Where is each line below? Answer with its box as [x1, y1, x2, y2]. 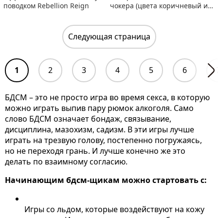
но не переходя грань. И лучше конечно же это [5, 145, 185, 156]
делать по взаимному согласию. [5, 156, 129, 167]
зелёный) [110, 10, 142, 19]
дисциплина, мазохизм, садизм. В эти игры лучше [5, 124, 194, 135]
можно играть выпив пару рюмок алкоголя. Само [5, 102, 194, 113]
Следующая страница [68, 31, 150, 42]
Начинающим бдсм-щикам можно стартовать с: [5, 174, 207, 185]
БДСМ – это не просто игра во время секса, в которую [5, 91, 210, 103]
